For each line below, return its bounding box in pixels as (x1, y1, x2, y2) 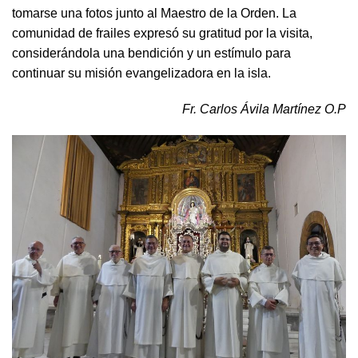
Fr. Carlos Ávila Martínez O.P (182, 102, 346, 116)
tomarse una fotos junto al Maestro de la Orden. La (12, 6, 296, 20)
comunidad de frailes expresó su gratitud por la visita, (12, 26, 312, 40)
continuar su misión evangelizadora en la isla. (12, 66, 271, 80)
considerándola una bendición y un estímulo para (12, 46, 291, 60)
